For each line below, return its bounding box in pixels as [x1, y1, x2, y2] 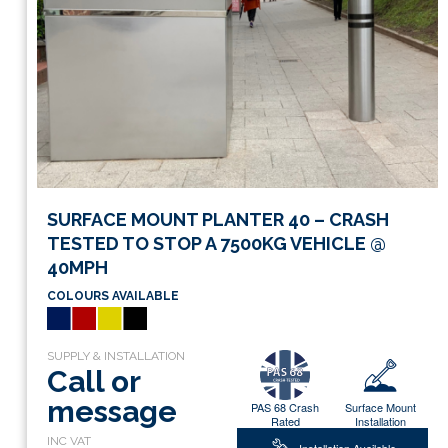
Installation [354, 413, 406, 430]
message [46, 394, 177, 430]
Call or [46, 364, 140, 400]
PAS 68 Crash [251, 399, 319, 416]
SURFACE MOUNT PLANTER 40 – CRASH [46, 208, 389, 230]
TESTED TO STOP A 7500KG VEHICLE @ [46, 232, 386, 254]
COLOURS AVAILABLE [46, 288, 179, 303]
